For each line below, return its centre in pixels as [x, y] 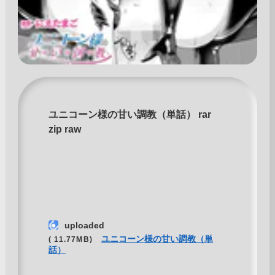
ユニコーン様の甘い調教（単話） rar [130, 115]
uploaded [84, 226]
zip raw [64, 130]
